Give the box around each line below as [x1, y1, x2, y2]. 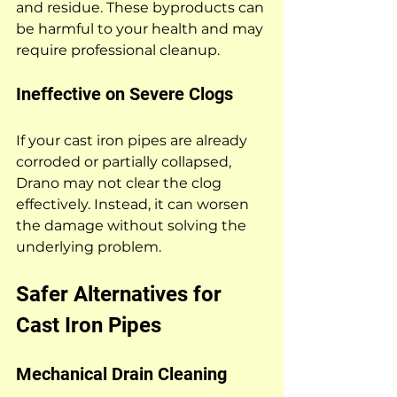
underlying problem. [16, 237, 161, 255]
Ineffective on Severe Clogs [16, 82, 233, 105]
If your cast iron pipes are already [16, 131, 251, 149]
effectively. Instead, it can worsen [16, 195, 253, 213]
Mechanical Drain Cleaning [16, 362, 227, 385]
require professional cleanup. [16, 41, 220, 58]
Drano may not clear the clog [16, 174, 225, 191]
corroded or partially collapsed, [16, 152, 235, 170]
